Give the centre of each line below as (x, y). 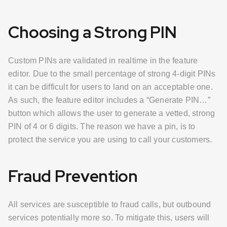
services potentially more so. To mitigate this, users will (109, 217)
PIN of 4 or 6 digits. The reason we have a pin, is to (102, 126)
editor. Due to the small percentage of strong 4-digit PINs (112, 73)
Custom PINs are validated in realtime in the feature (103, 60)
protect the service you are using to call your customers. (110, 139)
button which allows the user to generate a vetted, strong (112, 113)
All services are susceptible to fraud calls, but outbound (110, 204)
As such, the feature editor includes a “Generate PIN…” (109, 100)
